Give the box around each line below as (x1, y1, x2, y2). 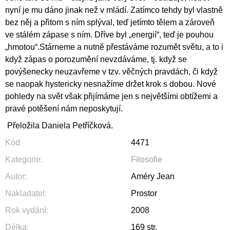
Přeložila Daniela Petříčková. (5, 121, 113, 130)
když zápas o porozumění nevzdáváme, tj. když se (5, 54, 187, 64)
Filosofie (131, 155, 162, 164)
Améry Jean (131, 171, 175, 181)
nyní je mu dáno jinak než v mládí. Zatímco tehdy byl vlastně (5, 5, 223, 14)
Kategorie (5, 155, 41, 164)
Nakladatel (5, 188, 45, 198)
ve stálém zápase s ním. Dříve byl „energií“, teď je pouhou (5, 30, 214, 39)
